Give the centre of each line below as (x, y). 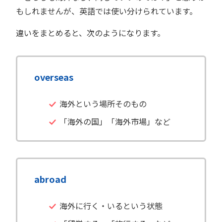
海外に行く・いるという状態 (111, 205)
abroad (50, 179)
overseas (54, 77)
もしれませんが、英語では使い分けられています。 (107, 11)
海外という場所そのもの (103, 103)
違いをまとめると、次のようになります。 (90, 32)
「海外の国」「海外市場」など (115, 121)
